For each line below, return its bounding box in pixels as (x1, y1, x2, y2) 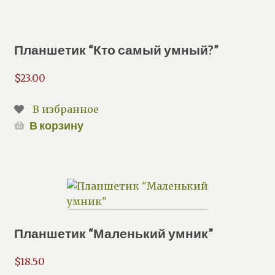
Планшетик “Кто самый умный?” (14, 42, 219, 57)
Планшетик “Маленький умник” (14, 225, 213, 241)
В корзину (29, 118, 83, 132)
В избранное (32, 103, 99, 115)
